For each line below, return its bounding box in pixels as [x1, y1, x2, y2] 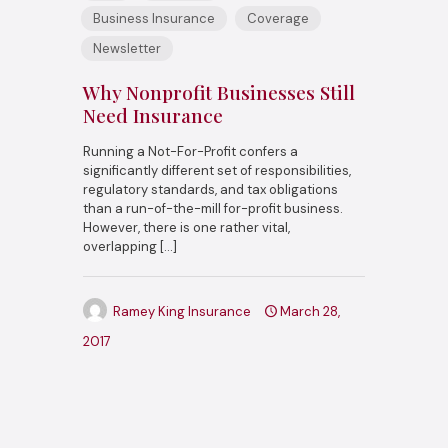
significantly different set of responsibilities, [83, 161, 351, 179]
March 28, [280, 302, 340, 320]
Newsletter [93, 39, 161, 57]
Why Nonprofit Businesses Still [83, 78, 355, 105]
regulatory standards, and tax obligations [83, 180, 338, 198]
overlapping [83, 237, 157, 255]
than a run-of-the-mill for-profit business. [83, 199, 343, 217]
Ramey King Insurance [113, 302, 251, 320]
